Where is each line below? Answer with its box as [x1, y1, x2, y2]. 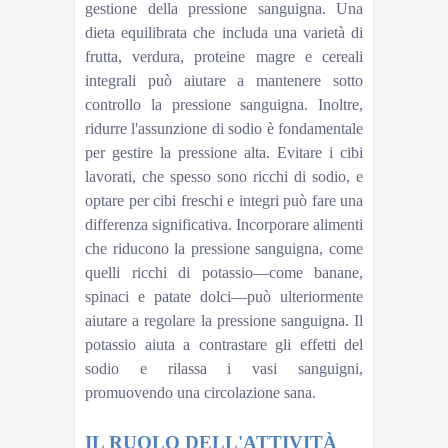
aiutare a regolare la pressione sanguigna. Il [85, 311, 363, 329]
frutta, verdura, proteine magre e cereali [85, 47, 363, 65]
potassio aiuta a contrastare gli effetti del [85, 335, 363, 353]
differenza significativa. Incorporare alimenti [85, 215, 363, 233]
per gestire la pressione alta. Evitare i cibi [85, 143, 363, 161]
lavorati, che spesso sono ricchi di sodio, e [85, 167, 363, 185]
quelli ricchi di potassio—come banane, [85, 263, 363, 281]
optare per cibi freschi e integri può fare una [85, 191, 363, 209]
